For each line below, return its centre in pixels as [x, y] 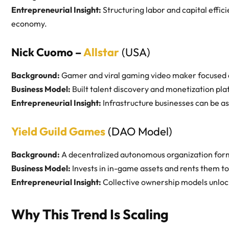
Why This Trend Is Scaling [90, 214]
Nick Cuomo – [47, 52]
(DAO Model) [139, 132]
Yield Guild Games [58, 132]
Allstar [101, 52]
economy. [29, 24]
